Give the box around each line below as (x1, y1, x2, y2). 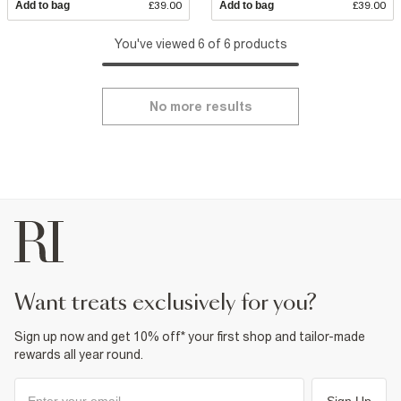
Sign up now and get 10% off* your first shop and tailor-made (14, 328, 365, 344)
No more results (149, 98, 252, 114)
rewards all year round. (14, 346, 143, 362)
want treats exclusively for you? (35, 292, 317, 314)
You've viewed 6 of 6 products (114, 36, 287, 51)
